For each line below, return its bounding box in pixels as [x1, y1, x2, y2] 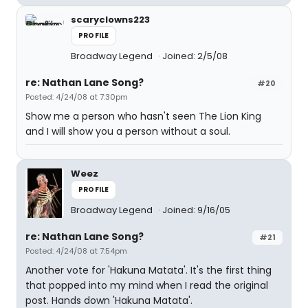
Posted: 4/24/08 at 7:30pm [25, 91, 128, 102]
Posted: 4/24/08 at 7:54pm [25, 245, 127, 256]
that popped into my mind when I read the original [25, 278, 268, 292]
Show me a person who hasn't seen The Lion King [25, 109, 261, 123]
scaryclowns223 [71, 12, 150, 26]
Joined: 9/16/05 [162, 203, 230, 217]
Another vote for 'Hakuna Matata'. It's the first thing [25, 263, 272, 277]
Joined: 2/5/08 [162, 49, 228, 63]
